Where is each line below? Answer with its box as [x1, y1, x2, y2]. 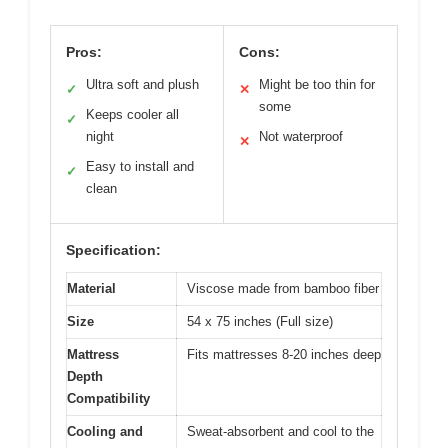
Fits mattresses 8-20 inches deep [187, 347, 381, 363]
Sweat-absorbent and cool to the [187, 424, 374, 440]
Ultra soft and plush [86, 77, 199, 93]
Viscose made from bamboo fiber [187, 281, 379, 297]
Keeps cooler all [86, 107, 179, 123]
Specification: [66, 242, 161, 259]
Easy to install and [86, 159, 194, 175]
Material [67, 281, 116, 297]
